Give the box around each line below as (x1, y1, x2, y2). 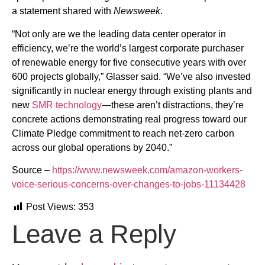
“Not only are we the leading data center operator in (12, 28, 226, 39)
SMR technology (32, 99, 102, 110)
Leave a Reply (12, 219, 176, 249)
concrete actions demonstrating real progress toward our (12, 114, 247, 124)
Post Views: (26, 202, 76, 212)
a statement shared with (12, 6, 114, 17)
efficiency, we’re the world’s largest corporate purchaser (12, 43, 244, 53)
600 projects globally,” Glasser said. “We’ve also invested (12, 71, 251, 82)
